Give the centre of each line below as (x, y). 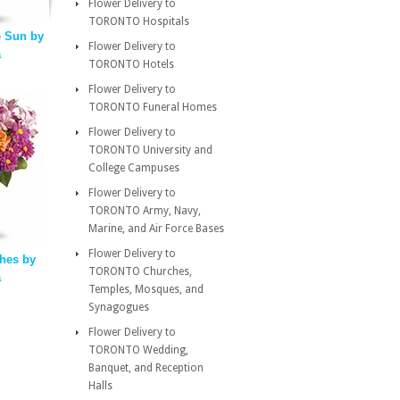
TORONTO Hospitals (139, 21)
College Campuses (134, 168)
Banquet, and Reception (146, 368)
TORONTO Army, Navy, (145, 211)
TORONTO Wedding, (138, 350)
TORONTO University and (150, 150)
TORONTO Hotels (131, 64)
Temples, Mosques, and (146, 289)
